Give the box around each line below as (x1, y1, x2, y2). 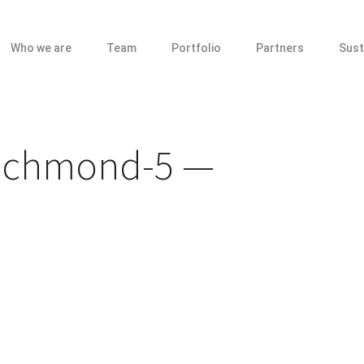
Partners (256, 41, 304, 54)
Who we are (11, 41, 71, 54)
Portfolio (171, 41, 221, 54)
